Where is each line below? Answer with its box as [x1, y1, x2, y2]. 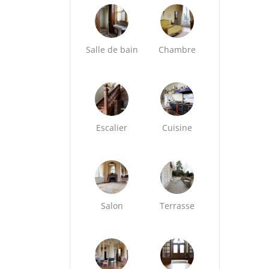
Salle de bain [85, 44, 138, 55]
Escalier [96, 122, 128, 133]
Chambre [159, 44, 196, 55]
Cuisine [162, 122, 193, 133]
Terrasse [160, 200, 195, 211]
